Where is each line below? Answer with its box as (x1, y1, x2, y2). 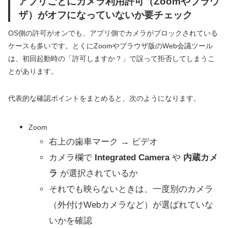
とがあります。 (8, 67, 58, 76)
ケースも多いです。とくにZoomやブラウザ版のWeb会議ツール (8, 42, 213, 50)
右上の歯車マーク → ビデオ (49, 137, 158, 147)
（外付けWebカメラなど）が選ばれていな (49, 200, 213, 210)
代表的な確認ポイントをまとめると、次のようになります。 (8, 94, 201, 103)
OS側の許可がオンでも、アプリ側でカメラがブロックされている (8, 29, 218, 38)
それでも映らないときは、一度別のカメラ (49, 184, 213, 194)
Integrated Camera (95, 153, 169, 163)
